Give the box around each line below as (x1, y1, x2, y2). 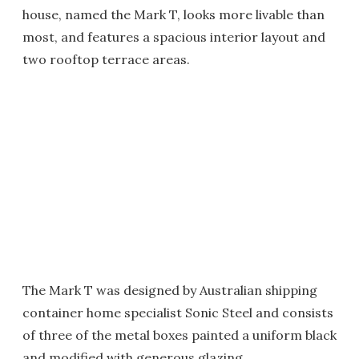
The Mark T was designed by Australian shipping (22, 282, 317, 298)
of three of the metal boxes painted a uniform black (22, 327, 337, 343)
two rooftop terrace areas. (22, 51, 190, 67)
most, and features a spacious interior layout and (22, 29, 325, 45)
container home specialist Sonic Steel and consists (22, 305, 333, 321)
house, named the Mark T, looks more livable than (22, 6, 325, 22)
